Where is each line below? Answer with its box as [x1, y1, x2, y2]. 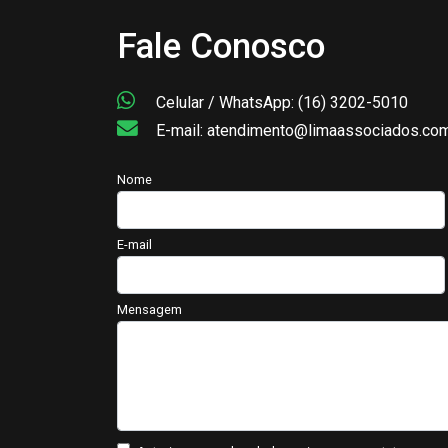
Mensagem [117, 302, 182, 318]
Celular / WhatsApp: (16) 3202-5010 [152, 93, 408, 112]
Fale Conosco [117, 25, 325, 67]
